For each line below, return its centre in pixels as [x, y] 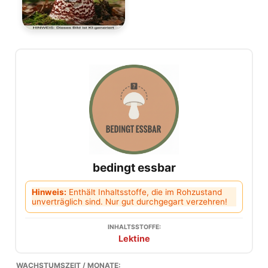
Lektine [134, 238]
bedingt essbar [134, 167]
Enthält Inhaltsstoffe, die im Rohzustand [144, 192]
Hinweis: [49, 192]
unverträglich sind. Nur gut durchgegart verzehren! [130, 201]
